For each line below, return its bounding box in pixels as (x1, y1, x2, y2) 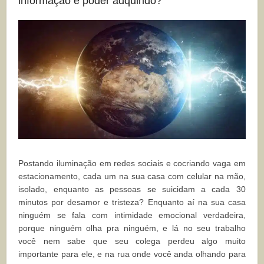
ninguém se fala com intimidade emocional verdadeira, (18, 210, 246, 220)
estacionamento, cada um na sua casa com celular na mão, (18, 171, 246, 181)
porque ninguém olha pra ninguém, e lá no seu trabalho (18, 223, 246, 233)
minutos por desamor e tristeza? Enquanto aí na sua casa (18, 197, 246, 207)
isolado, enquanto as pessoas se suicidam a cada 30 (18, 184, 246, 194)
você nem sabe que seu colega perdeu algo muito (18, 236, 246, 246)
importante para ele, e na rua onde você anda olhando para (18, 249, 246, 259)
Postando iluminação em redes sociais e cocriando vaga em (18, 159, 246, 169)
